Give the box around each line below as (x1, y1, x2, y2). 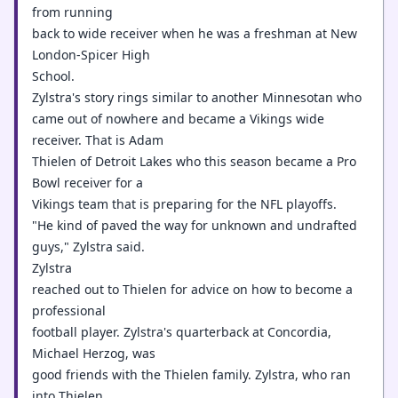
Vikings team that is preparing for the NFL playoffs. (32, 195, 337, 212)
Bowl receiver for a (32, 174, 143, 191)
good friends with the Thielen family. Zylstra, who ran (32, 366, 351, 383)
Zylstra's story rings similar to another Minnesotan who (32, 89, 362, 106)
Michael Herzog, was (32, 345, 155, 362)
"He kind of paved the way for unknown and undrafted (32, 217, 357, 234)
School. (32, 68, 75, 84)
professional (32, 302, 106, 319)
